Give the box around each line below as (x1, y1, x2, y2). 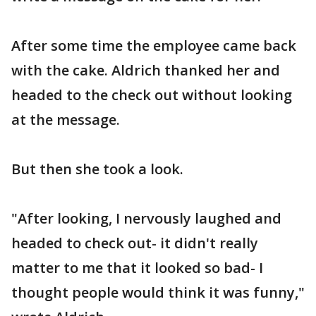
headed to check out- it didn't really (11, 233, 258, 253)
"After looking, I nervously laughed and (11, 209, 281, 229)
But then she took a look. (11, 159, 183, 179)
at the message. (11, 110, 120, 130)
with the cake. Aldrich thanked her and (11, 61, 280, 80)
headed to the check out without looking (11, 85, 292, 105)
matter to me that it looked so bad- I (11, 258, 263, 278)
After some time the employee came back (11, 36, 296, 56)
